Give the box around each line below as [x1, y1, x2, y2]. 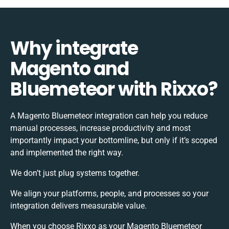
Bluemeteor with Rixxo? [10, 76, 218, 102]
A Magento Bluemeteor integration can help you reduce [10, 110, 208, 121]
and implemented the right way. [10, 147, 123, 157]
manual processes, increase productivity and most [10, 123, 191, 133]
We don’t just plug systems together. [10, 168, 140, 178]
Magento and [10, 55, 129, 82]
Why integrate [10, 35, 138, 61]
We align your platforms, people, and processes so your [10, 188, 209, 198]
